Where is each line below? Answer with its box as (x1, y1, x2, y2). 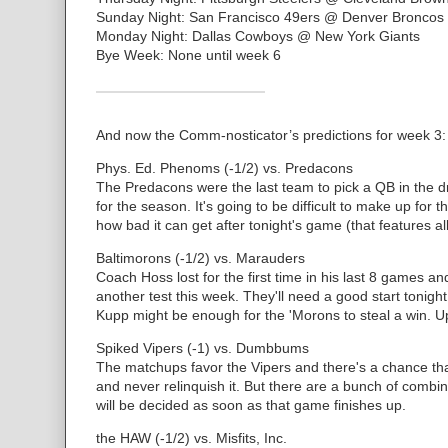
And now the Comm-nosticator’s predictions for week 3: (96, 126, 446, 143)
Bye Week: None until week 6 (96, 46, 281, 63)
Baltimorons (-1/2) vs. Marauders (96, 249, 305, 266)
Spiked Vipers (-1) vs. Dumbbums (96, 339, 309, 356)
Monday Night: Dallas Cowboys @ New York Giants (96, 27, 420, 44)
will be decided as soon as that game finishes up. (96, 396, 406, 413)
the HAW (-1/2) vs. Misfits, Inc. (96, 429, 287, 446)
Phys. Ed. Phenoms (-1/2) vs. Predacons (96, 159, 353, 176)
